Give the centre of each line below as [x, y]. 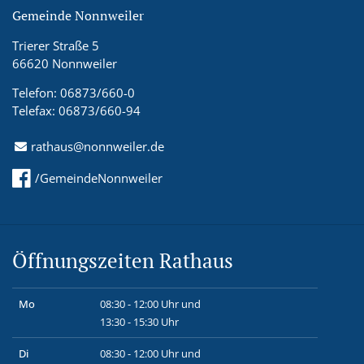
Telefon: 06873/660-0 [74, 92]
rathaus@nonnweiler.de [98, 146]
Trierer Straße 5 [56, 45]
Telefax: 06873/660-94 [76, 110]
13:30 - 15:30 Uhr [139, 321]
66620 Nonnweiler [65, 63]
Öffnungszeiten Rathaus [123, 260]
